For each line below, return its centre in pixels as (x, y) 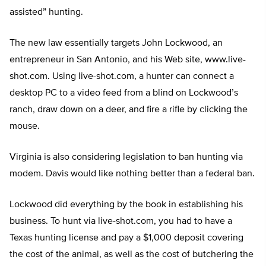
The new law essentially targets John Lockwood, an (116, 44)
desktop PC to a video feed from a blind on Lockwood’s (124, 94)
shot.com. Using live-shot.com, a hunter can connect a (122, 77)
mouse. (25, 127)
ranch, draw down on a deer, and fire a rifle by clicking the (129, 110)
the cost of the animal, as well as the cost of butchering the (132, 255)
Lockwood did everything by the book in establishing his (126, 205)
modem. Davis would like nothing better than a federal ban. (132, 174)
